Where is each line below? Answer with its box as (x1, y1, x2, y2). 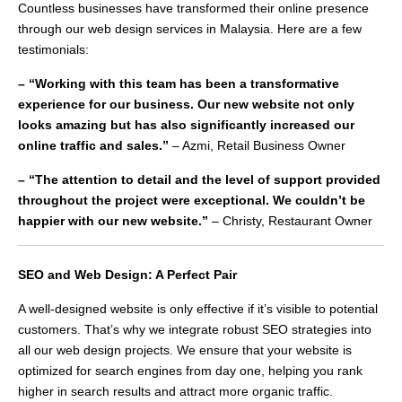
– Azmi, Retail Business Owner (169, 138, 345, 153)
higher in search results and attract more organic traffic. (18, 384, 333, 399)
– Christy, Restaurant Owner (208, 214, 372, 229)
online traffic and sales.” (18, 138, 169, 153)
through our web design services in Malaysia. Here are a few (18, 22, 362, 37)
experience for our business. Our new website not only (18, 97, 354, 112)
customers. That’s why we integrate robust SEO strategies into (18, 322, 371, 337)
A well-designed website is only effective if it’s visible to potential (18, 301, 378, 317)
